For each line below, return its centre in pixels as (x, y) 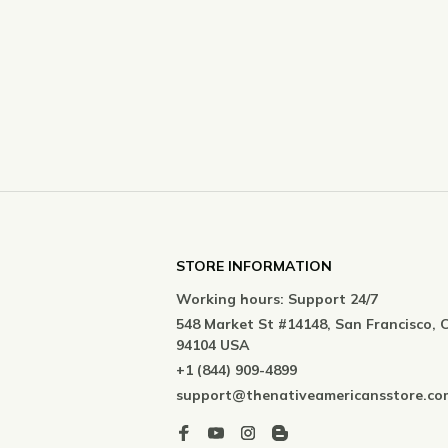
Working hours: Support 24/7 (277, 298)
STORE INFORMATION (254, 265)
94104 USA (213, 344)
